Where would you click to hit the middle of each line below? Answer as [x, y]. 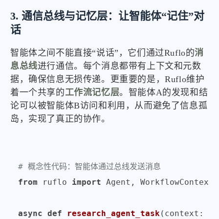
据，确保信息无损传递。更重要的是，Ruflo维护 [108, 79]
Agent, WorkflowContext [157, 182]
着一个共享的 [38, 92]
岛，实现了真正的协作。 [60, 119]
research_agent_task [113, 213]
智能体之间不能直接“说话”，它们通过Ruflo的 [103, 53]
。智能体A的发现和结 [164, 92]
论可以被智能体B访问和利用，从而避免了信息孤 [109, 105]
